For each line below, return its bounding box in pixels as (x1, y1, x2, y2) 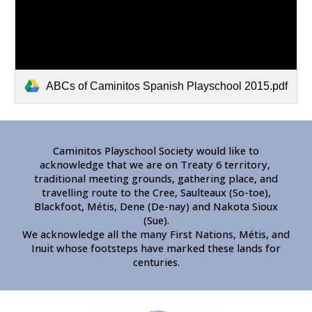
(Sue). (143, 213, 169, 227)
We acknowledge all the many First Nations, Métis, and (22, 227, 290, 241)
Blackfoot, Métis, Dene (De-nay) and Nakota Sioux (34, 199, 278, 213)
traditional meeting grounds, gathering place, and (34, 171, 278, 185)
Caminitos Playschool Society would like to (53, 143, 259, 157)
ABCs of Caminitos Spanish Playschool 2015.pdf (46, 79, 288, 92)
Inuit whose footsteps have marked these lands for (31, 241, 281, 255)
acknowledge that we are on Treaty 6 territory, (39, 157, 273, 171)
